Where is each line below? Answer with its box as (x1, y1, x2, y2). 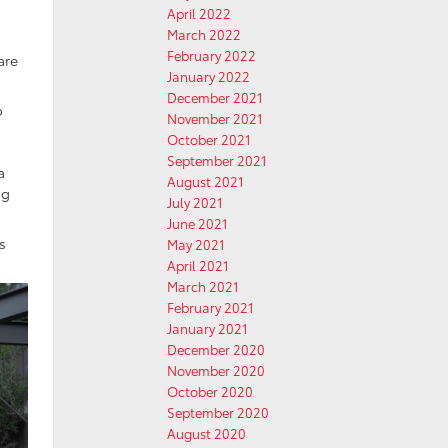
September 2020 (167, 403, 269, 421)
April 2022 (167, 4, 231, 22)
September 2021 (167, 151, 267, 169)
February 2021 (167, 298, 254, 316)
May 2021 (167, 235, 225, 253)
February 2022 (167, 46, 256, 64)
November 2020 (167, 361, 265, 379)
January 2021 (167, 319, 248, 337)
